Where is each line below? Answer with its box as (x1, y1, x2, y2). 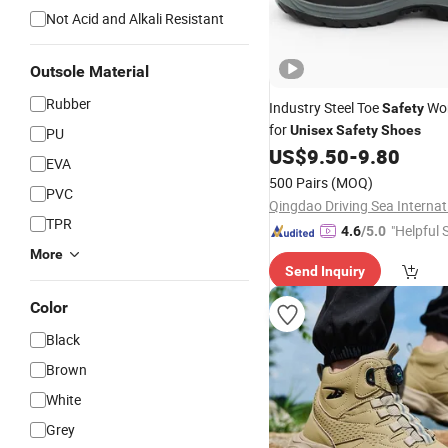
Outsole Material (30, 62, 149, 81)
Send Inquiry (285, 263, 365, 279)
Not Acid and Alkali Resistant (46, 9, 224, 28)
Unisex (290, 122, 333, 138)
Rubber (46, 94, 91, 113)
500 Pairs (269, 173, 328, 192)
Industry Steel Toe (269, 98, 382, 117)
